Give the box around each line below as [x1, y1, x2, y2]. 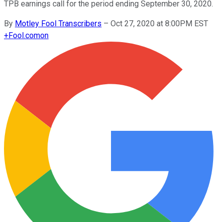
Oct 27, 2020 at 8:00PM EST [111, 18, 208, 28]
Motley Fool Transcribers [15, 18, 102, 28]
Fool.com [8, 30, 40, 40]
